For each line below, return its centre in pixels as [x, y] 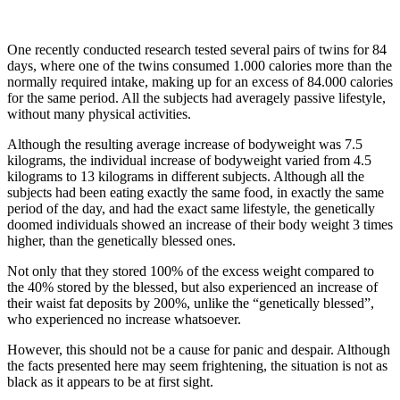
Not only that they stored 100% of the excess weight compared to [191, 271]
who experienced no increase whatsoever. [124, 320]
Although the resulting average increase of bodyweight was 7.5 [185, 145]
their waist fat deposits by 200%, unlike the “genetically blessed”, [191, 304]
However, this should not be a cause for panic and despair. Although [199, 350]
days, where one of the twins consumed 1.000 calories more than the [200, 66]
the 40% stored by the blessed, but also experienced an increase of [192, 287]
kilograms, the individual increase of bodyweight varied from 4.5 [189, 161]
